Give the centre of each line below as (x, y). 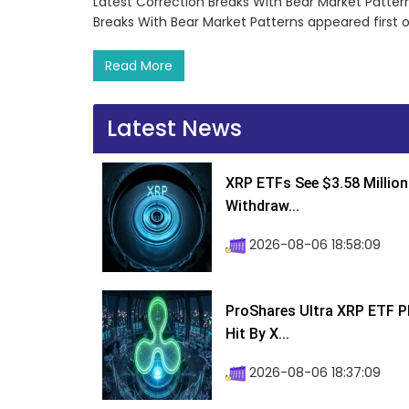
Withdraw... (262, 206)
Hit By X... (257, 334)
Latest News (174, 129)
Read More (139, 66)
